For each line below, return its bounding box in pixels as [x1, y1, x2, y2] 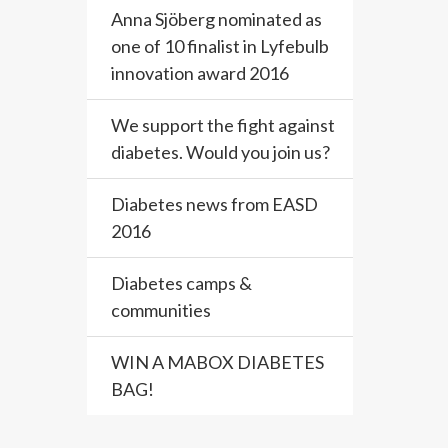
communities [111, 299, 211, 321]
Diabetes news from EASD [111, 193, 318, 215]
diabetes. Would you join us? [111, 141, 330, 163]
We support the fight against [111, 114, 335, 136]
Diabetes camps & [111, 272, 252, 294]
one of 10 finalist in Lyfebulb [111, 35, 329, 57]
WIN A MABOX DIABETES [111, 351, 324, 373]
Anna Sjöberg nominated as [111, 8, 322, 30]
